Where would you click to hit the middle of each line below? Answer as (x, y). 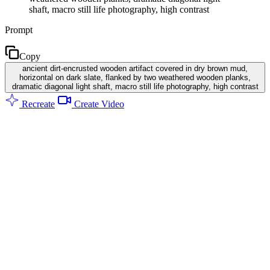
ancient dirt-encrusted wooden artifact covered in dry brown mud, (135, 68)
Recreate (37, 104)
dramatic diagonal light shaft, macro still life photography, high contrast (135, 86)
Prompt (19, 30)
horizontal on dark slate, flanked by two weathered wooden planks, (135, 77)
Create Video (98, 104)
